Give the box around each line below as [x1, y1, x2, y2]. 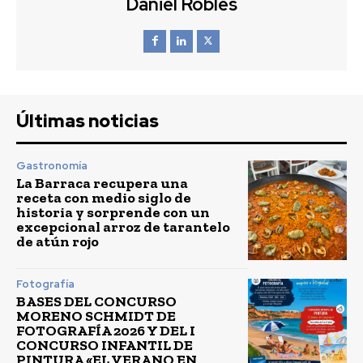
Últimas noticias [16, 109, 159, 134]
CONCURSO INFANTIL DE [16, 336, 193, 355]
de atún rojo [16, 233, 99, 251]
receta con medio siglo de [16, 189, 191, 207]
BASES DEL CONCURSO [16, 293, 177, 311]
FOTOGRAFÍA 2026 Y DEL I [16, 322, 195, 340]
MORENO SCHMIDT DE [16, 307, 176, 326]
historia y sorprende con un [16, 203, 210, 222]
